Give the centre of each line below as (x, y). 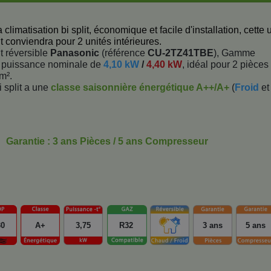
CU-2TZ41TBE (181, 53)
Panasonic (75, 53)
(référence (123, 53)
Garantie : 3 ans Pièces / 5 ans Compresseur (107, 141)
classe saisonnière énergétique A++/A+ (140, 87)
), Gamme (234, 53)
